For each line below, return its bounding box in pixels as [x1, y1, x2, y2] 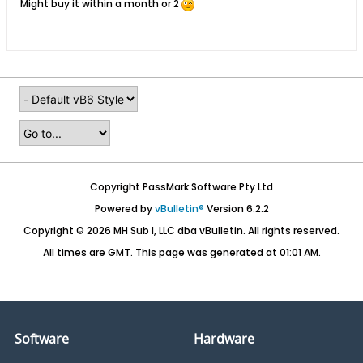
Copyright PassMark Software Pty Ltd [90, 180, 273, 194]
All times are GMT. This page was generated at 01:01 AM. [42, 246, 321, 259]
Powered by [94, 202, 155, 216]
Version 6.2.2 [203, 202, 269, 216]
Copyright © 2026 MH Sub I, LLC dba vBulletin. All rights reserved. [23, 224, 340, 237]
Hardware [194, 330, 254, 348]
